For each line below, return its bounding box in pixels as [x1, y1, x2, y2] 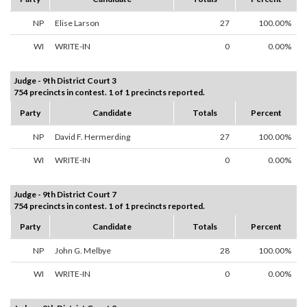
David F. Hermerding [55, 132, 130, 143]
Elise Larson [55, 18, 99, 29]
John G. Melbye [55, 245, 111, 256]
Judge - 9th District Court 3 [14, 75, 116, 86]
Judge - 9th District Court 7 [14, 189, 116, 200]
